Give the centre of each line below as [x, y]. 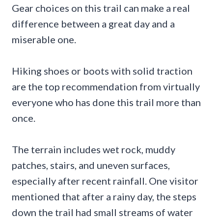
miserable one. [44, 39]
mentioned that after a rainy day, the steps [104, 196]
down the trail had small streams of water [102, 212]
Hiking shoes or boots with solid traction [102, 70]
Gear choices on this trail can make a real [101, 8]
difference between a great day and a [93, 23]
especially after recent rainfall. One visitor [105, 180]
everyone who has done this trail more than [106, 102]
